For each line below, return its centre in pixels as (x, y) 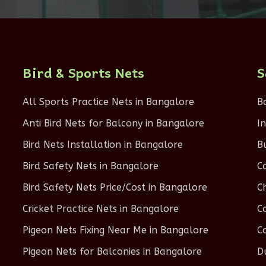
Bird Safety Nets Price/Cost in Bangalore (115, 187)
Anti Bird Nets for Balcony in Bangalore (113, 123)
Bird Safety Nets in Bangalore (90, 166)
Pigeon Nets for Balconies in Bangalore (112, 251)
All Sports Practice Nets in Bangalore (108, 102)
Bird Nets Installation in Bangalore (102, 145)
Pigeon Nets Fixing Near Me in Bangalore (115, 230)
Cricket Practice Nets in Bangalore (100, 209)
